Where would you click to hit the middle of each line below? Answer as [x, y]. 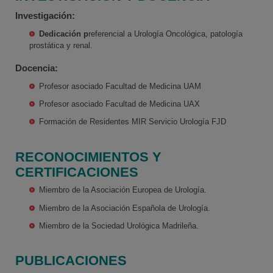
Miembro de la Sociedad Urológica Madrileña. [119, 226]
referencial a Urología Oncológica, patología [166, 34]
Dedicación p [64, 34]
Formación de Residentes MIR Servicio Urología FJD [133, 122]
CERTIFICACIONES [77, 172]
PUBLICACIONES [71, 261]
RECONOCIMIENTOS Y [88, 157]
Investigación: [45, 16]
